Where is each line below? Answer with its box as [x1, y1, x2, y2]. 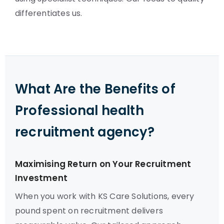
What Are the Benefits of [15, 80, 175, 98]
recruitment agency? [15, 123, 154, 141]
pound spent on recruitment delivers [15, 205, 163, 216]
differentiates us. [15, 7, 82, 19]
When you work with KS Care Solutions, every [15, 190, 194, 202]
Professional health [15, 101, 144, 119]
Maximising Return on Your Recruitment [15, 158, 191, 170]
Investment [15, 172, 67, 184]
